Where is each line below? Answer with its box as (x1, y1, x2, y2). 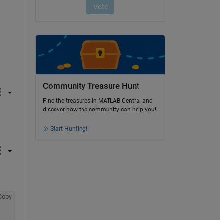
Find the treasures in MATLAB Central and (42, 97, 153, 105)
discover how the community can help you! (42, 106, 156, 113)
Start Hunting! (50, 125, 87, 133)
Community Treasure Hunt (42, 81, 139, 91)
